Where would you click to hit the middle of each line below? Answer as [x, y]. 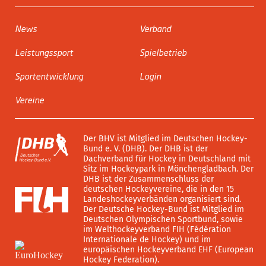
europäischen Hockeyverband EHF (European [168, 250]
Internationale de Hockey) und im [147, 240]
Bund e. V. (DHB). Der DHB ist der [145, 149]
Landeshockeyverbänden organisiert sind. [162, 199]
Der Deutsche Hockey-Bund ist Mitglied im [164, 209]
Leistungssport [44, 52]
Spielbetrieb [163, 52]
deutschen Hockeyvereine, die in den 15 [159, 189]
